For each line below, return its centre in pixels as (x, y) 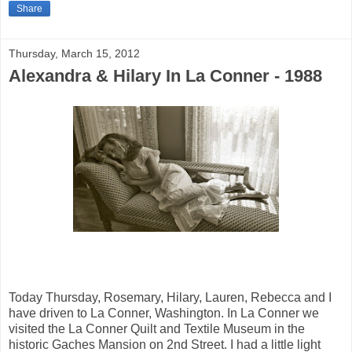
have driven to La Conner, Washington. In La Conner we (164, 313)
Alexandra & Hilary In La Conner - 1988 (165, 75)
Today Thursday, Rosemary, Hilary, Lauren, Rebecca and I (170, 297)
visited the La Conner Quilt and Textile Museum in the (157, 328)
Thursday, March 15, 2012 (74, 53)
